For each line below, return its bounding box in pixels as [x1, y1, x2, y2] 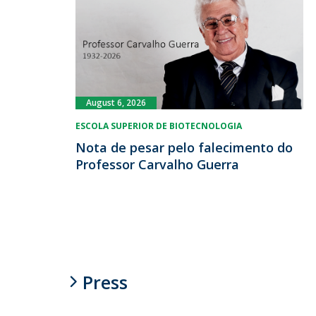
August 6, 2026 [86, 97, 146, 109]
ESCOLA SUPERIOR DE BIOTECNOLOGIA [75, 120, 242, 133]
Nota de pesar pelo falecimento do [75, 139, 293, 157]
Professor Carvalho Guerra [75, 156, 239, 174]
